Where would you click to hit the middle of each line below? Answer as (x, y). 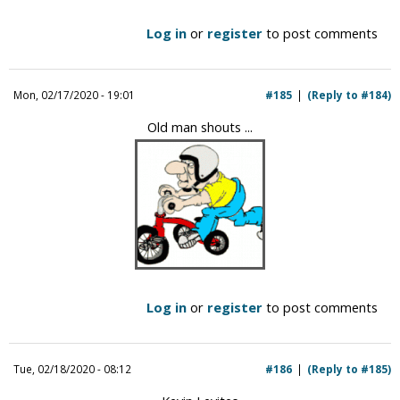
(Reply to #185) (349, 368)
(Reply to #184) (349, 94)
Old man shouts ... (200, 126)
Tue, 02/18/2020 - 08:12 (72, 368)
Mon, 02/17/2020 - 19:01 (74, 94)
